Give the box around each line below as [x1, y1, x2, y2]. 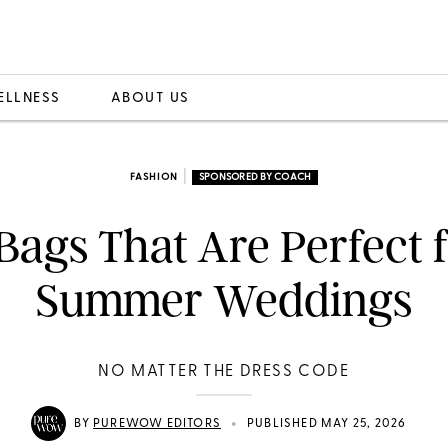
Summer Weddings [36, 273, 412, 328]
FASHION [129, 172, 178, 183]
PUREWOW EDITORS [93, 417, 222, 430]
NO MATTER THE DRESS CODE [98, 364, 350, 380]
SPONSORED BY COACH [198, 172, 312, 183]
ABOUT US [110, 90, 190, 106]
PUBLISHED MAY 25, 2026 [247, 417, 407, 430]
